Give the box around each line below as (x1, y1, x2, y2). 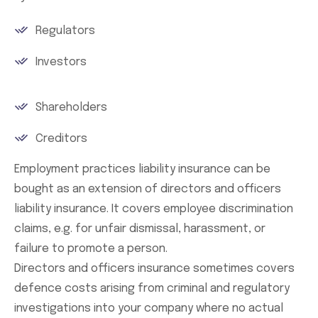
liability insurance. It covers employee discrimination (14, 203, 293, 215)
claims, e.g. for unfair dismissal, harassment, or (14, 223, 265, 235)
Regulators (35, 25, 95, 37)
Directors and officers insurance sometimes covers (14, 263, 295, 275)
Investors (35, 56, 87, 68)
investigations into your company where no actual (14, 302, 283, 314)
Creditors (35, 133, 87, 145)
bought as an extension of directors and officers (14, 183, 281, 195)
